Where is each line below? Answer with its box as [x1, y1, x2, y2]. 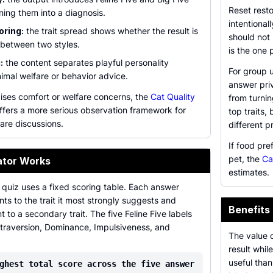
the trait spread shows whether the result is [24, 26, 198, 36]
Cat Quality [151, 91, 195, 102]
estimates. [229, 167, 269, 177]
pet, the [229, 154, 262, 164]
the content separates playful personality [3, 57, 169, 68]
